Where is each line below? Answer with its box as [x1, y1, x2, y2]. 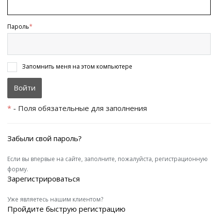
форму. [7, 164, 28, 173]
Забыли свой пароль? [7, 133, 82, 143]
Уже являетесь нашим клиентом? [7, 195, 103, 203]
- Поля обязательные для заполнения [11, 103, 147, 113]
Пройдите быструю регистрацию [7, 203, 126, 214]
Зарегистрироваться [7, 173, 80, 183]
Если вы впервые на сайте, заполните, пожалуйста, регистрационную [7, 154, 208, 163]
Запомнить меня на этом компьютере [22, 62, 132, 71]
